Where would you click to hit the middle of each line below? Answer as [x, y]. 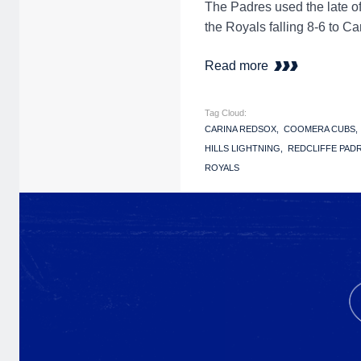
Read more [238, 66]
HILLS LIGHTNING [243, 149]
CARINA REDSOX [241, 129]
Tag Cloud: [226, 113]
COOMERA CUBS [320, 129]
